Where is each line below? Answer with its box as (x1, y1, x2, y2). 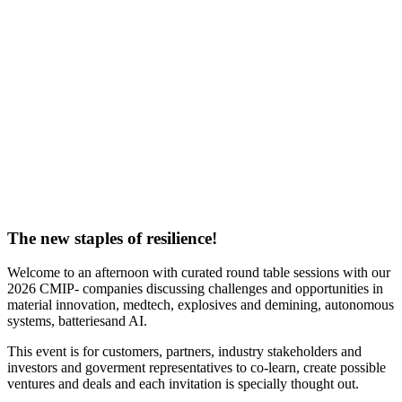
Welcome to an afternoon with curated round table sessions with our (7, 265, 390, 281)
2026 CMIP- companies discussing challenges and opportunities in (7, 281, 383, 297)
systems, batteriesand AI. (7, 313, 151, 329)
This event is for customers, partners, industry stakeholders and (7, 344, 362, 360)
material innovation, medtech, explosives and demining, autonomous (7, 297, 394, 313)
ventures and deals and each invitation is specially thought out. (7, 376, 363, 392)
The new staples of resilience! (7, 228, 217, 248)
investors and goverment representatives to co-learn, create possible (7, 360, 386, 376)
